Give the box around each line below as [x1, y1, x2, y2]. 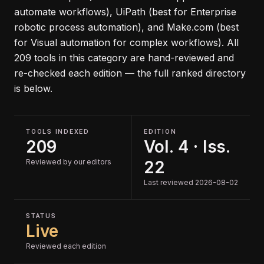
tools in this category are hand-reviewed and [31, 52, 234, 64]
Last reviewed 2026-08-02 [144, 178, 238, 187]
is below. [14, 82, 52, 94]
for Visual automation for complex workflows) [14, 37, 222, 48]
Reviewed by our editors [26, 157, 111, 166]
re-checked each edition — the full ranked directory [14, 67, 246, 79]
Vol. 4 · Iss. [144, 137, 231, 157]
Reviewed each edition [26, 242, 106, 250]
